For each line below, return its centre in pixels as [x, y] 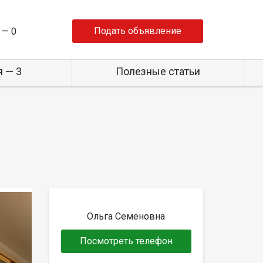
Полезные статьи [158, 71]
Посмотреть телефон [126, 241]
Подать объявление [138, 31]
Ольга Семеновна [126, 216]
